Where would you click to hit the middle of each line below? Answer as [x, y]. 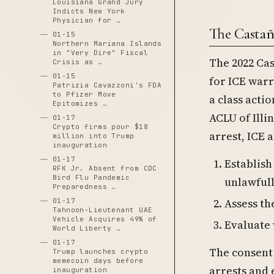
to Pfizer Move [84, 94]
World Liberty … [87, 228]
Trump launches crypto [100, 251]
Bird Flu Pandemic [91, 177]
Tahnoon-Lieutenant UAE [102, 210]
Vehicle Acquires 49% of [105, 219]
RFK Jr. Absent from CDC [105, 168]
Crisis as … [77, 62]
